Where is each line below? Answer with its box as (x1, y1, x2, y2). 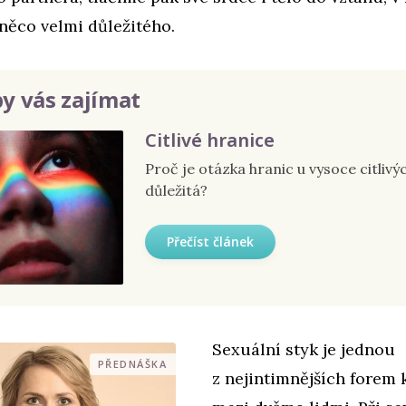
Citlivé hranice (145, 127, 275, 152)
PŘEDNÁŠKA (97, 357, 167, 372)
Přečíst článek (167, 232, 254, 250)
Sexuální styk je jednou (212, 338, 395, 360)
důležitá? (145, 180, 208, 199)
